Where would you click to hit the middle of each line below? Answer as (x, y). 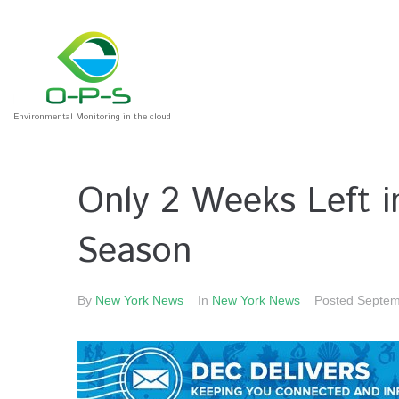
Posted (336, 300)
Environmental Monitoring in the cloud (92, 117)
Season (134, 252)
